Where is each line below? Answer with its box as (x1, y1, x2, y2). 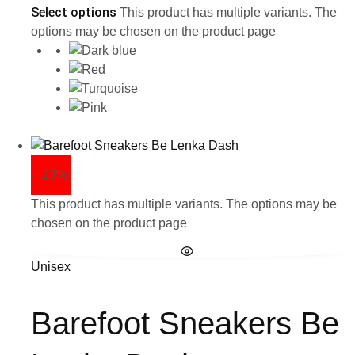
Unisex (31, 259, 71, 273)
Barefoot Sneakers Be (31, 305, 339, 341)
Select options (31, 4, 116, 20)
